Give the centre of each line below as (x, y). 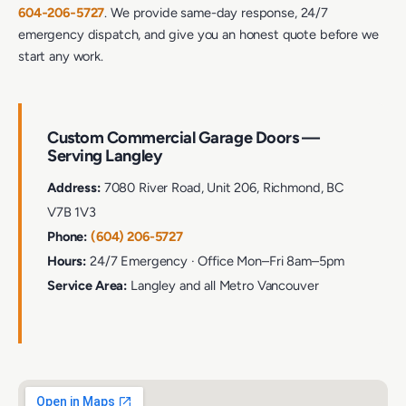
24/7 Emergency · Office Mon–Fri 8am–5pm (216, 261)
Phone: (68, 237)
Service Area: (87, 286)
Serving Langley (105, 156)
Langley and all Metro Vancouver (223, 286)
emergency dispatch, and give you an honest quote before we (198, 35)
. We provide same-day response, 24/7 (216, 13)
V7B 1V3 (72, 213)
